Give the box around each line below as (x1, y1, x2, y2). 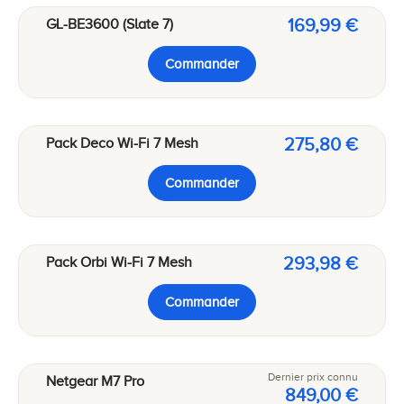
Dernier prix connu (268, 370, 358, 383)
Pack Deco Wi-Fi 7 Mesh (46, 134, 198, 151)
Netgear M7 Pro (46, 372, 144, 390)
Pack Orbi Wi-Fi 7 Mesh (46, 253, 192, 271)
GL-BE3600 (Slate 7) (46, 15, 173, 32)
